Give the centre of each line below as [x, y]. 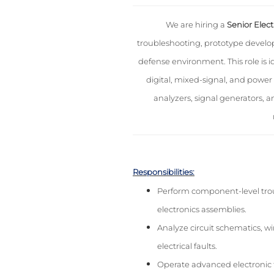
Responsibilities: [164, 172]
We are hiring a [197, 25]
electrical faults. [187, 246]
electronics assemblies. [202, 209]
